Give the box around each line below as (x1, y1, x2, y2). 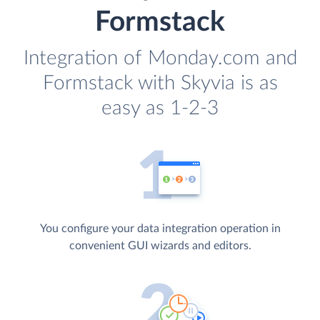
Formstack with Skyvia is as (42, 73, 278, 94)
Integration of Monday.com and (23, 48, 297, 69)
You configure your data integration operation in (39, 223, 281, 235)
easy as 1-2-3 (101, 98, 219, 119)
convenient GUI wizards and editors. (69, 240, 251, 252)
